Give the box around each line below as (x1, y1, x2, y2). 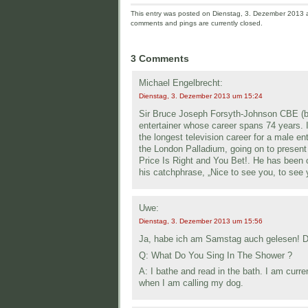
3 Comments (131, 52, 189, 64)
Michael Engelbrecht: (139, 77, 223, 88)
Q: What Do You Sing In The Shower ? (139, 250, 292, 261)
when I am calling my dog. (139, 277, 243, 288)
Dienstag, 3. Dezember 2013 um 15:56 (139, 217, 263, 225)
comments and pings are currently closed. (131, 19, 263, 27)
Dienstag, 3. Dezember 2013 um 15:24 (139, 91, 263, 100)
